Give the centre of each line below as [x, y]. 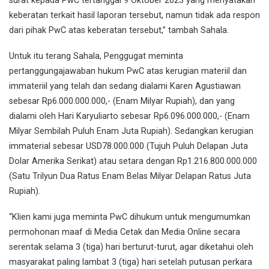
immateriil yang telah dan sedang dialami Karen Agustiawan [125, 86]
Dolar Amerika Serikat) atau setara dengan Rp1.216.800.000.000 [133, 161]
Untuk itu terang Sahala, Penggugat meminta [96, 56]
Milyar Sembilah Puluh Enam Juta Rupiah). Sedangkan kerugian [131, 131]
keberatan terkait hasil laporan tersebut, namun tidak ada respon [134, 16]
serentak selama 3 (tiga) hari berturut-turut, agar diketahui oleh [131, 247]
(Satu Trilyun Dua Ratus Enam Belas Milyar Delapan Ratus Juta [130, 176]
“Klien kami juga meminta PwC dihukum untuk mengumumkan [130, 217]
